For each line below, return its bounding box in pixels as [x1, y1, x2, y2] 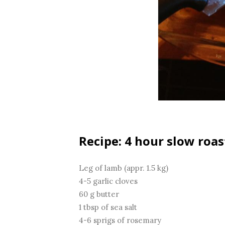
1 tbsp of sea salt [79, 202, 137, 212]
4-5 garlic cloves [79, 176, 138, 186]
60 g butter [79, 189, 119, 199]
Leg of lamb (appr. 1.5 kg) [79, 163, 168, 173]
